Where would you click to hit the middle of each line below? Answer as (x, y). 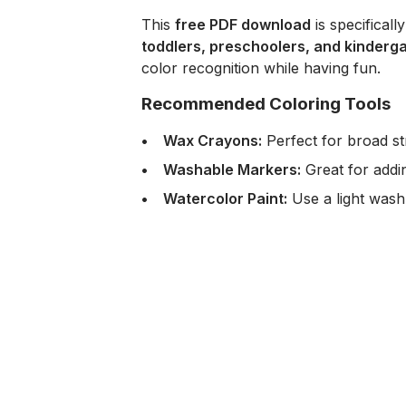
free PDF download (243, 24)
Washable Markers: (232, 169)
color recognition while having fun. (261, 68)
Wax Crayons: (213, 140)
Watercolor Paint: (225, 198)
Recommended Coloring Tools (266, 104)
